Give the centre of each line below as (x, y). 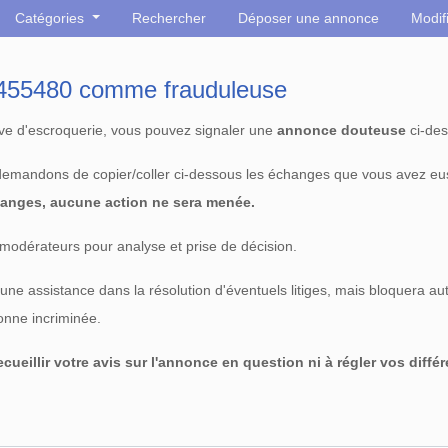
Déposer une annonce (309, 18)
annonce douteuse (341, 130)
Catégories (52, 18)
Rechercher (169, 18)
